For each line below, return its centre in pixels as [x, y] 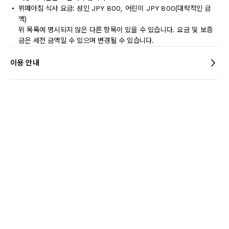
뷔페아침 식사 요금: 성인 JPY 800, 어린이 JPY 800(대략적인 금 [115, 8]
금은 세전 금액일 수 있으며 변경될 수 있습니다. [86, 40]
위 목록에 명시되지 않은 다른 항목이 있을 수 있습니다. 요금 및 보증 [116, 30]
